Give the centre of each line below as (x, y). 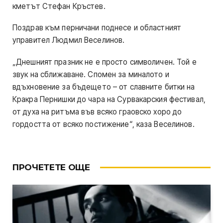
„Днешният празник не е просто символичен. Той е (105, 62)
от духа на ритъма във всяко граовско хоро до (97, 111)
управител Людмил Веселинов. (69, 40)
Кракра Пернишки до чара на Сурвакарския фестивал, (109, 99)
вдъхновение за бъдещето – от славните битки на (104, 87)
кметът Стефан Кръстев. (59, 6)
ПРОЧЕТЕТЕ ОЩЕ (51, 167)
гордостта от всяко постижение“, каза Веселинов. (104, 124)
